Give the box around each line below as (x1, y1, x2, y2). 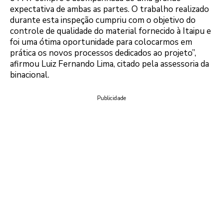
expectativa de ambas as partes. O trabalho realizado (10, 3, 209, 15)
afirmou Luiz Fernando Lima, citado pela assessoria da (10, 58, 209, 70)
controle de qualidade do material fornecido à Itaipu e (10, 25, 211, 37)
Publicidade (97, 95, 126, 103)
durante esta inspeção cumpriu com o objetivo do (10, 14, 196, 26)
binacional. (10, 69, 49, 81)
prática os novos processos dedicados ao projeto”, (10, 47, 196, 59)
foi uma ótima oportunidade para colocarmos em (10, 36, 192, 48)
